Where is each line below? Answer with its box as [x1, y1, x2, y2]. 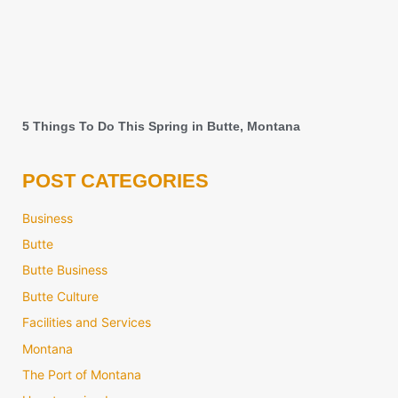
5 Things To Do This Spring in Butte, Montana [22, 118, 300, 133]
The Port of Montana [22, 366, 141, 382]
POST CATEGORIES [22, 169, 209, 192]
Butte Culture [22, 288, 99, 304]
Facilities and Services [22, 314, 151, 330]
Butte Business [22, 262, 107, 278]
